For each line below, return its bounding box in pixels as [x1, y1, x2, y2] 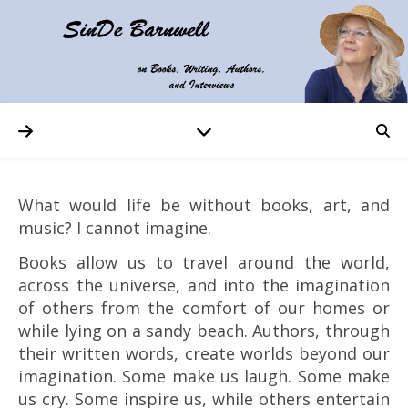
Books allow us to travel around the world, [18, 251, 390, 274]
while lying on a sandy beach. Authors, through [18, 320, 390, 342]
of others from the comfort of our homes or [18, 297, 390, 320]
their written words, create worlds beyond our [18, 342, 390, 365]
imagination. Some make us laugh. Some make [18, 365, 390, 388]
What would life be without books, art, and [18, 194, 34, 217]
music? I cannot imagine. [18, 217, 211, 240]
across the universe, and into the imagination [18, 274, 390, 297]
